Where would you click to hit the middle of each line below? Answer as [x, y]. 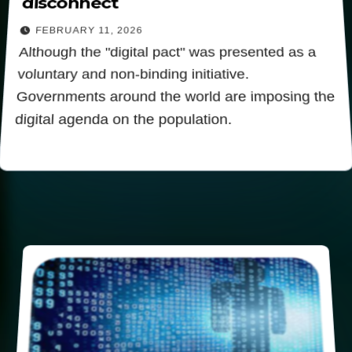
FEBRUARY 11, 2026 [89, 30]
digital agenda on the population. [123, 119]
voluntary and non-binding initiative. [133, 74]
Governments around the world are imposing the [176, 96]
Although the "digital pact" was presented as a [167, 52]
